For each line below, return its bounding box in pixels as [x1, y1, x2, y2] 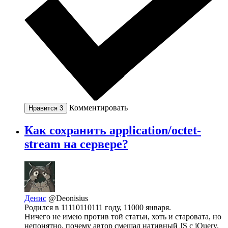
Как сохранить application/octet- [24, 124, 201, 137]
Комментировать [69, 103, 128, 112]
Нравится [28, 104, 60, 112]
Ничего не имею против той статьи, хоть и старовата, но [24, 212, 221, 221]
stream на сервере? [24, 137, 128, 151]
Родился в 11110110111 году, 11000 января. [24, 203, 171, 212]
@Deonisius [48, 194, 88, 203]
